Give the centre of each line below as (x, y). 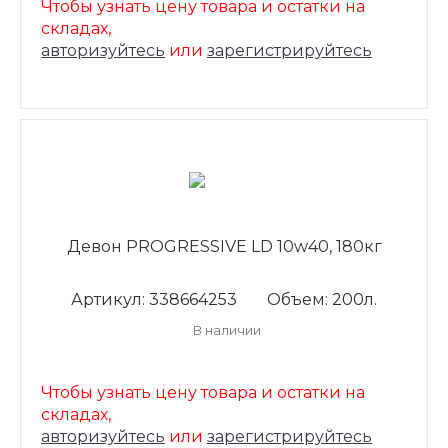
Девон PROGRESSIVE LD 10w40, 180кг (224, 246)
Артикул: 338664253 (154, 299)
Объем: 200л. (322, 299)
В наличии (226, 330)
